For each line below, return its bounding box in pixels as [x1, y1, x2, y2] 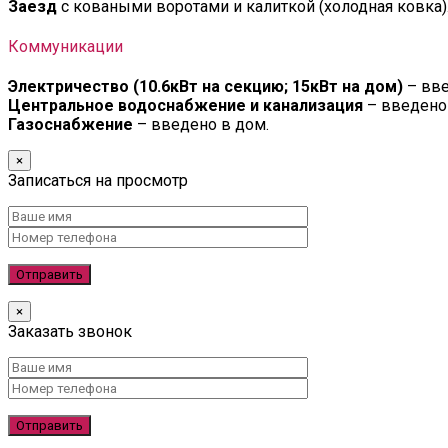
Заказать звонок [8, 322, 132, 342]
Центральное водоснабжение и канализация [8, 96, 363, 116]
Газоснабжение [8, 115, 133, 135]
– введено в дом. [133, 115, 269, 135]
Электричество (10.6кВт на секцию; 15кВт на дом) [8, 77, 403, 97]
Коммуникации [8, 37, 123, 57]
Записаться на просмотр [8, 171, 188, 191]
